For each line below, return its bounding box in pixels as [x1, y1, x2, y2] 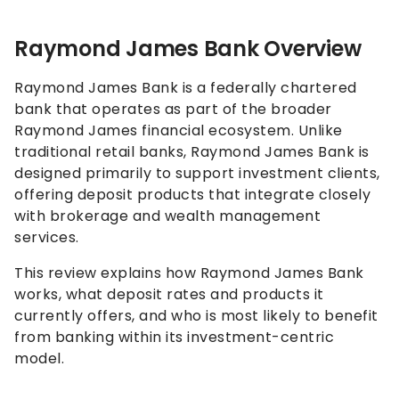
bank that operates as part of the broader [14, 98, 332, 119]
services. [14, 226, 79, 248]
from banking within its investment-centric [14, 326, 334, 347]
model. [14, 347, 64, 369]
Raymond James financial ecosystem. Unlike [14, 119, 343, 141]
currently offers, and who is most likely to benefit [14, 305, 379, 326]
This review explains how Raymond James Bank [14, 262, 364, 283]
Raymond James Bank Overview [14, 33, 362, 63]
